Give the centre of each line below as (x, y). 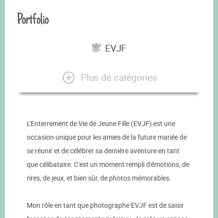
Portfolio (33, 19)
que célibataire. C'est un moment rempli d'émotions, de (108, 164)
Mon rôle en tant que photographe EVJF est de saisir (105, 205)
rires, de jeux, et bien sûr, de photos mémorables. (99, 178)
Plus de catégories (119, 77)
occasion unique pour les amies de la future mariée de (107, 137)
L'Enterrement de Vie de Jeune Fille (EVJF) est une (101, 124)
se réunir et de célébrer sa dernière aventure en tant (103, 151)
